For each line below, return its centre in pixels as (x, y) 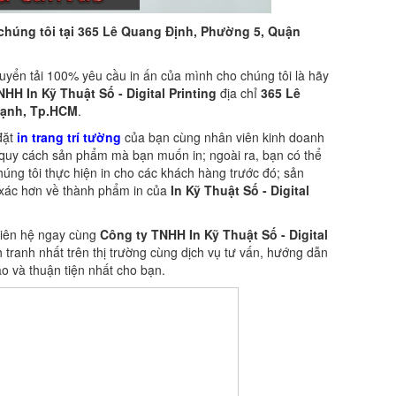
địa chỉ (239, 93)
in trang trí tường (69, 137)
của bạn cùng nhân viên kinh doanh (223, 137)
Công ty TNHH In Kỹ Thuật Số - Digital (214, 235)
